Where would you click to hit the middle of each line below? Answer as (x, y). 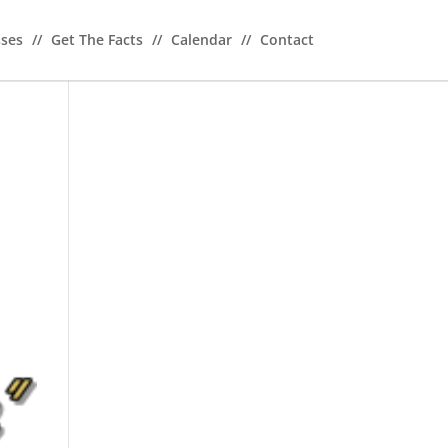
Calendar (203, 39)
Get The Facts (98, 39)
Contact (286, 39)
